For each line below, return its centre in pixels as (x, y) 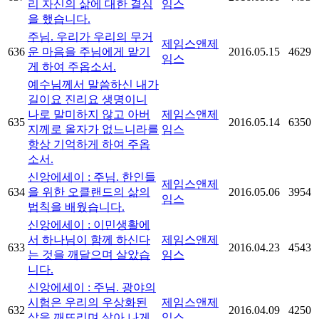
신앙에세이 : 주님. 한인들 (92, 177)
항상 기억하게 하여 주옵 (89, 145)
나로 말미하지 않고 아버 (89, 115)
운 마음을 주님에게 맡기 (89, 52)
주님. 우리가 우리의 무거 (90, 37)
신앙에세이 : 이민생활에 (89, 225)
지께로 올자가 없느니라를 (93, 130)
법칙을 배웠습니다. (76, 207)
